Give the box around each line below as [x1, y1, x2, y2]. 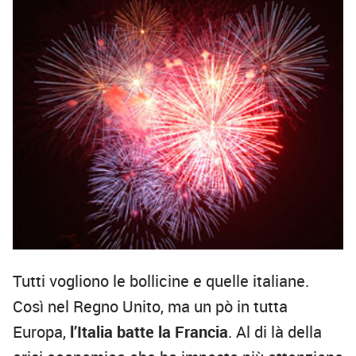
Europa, [13, 321, 66, 343]
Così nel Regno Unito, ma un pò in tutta [13, 296, 288, 318]
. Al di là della [228, 321, 322, 343]
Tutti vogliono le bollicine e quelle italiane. [13, 270, 309, 292]
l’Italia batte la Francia [66, 321, 228, 343]
